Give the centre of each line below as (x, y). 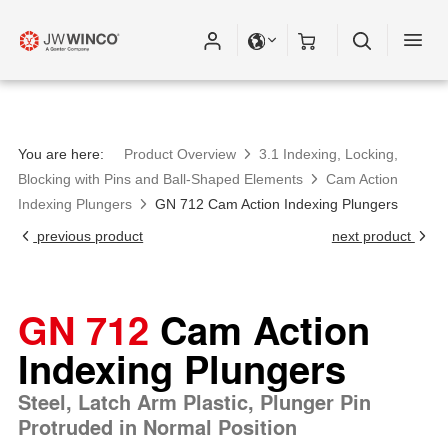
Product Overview (180, 154)
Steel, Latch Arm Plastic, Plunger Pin (194, 402)
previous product (88, 236)
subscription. (104, 114)
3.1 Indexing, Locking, (329, 154)
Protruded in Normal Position (157, 427)
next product (373, 236)
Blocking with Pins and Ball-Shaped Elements (160, 179)
